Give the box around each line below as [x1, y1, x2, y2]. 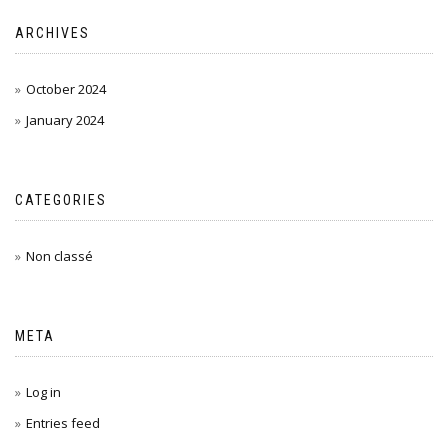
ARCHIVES [15, 25, 90, 41]
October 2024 [26, 80, 106, 98]
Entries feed [26, 414, 100, 432]
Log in [26, 383, 61, 401]
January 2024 [26, 111, 104, 129]
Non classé [26, 247, 93, 265]
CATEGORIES [15, 192, 107, 208]
